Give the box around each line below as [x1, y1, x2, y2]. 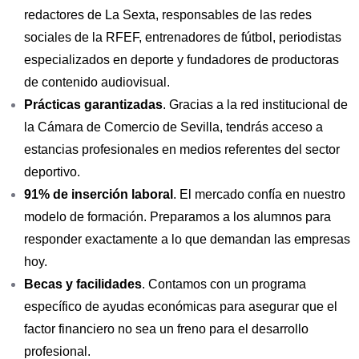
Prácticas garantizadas [24, 98, 163, 112]
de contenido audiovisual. [24, 75, 170, 90]
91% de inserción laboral [24, 188, 173, 202]
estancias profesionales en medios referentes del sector [24, 143, 340, 157]
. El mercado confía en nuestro [173, 188, 345, 202]
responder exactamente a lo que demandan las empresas [24, 232, 350, 247]
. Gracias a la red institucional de [163, 98, 348, 112]
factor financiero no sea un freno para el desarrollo [24, 322, 309, 337]
